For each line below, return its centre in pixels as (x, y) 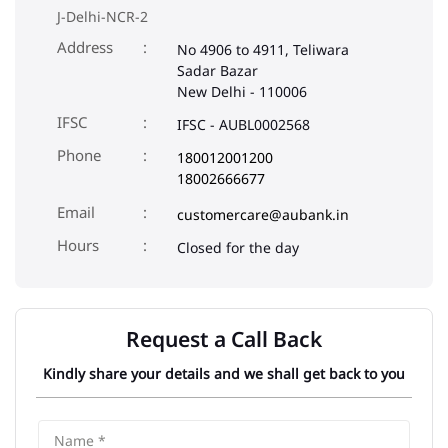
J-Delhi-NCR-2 (102, 17)
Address (85, 47)
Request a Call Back (224, 339)
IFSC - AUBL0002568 (243, 125)
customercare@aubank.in (263, 215)
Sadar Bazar (217, 71)
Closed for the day (238, 248)
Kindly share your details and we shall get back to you (224, 374)
